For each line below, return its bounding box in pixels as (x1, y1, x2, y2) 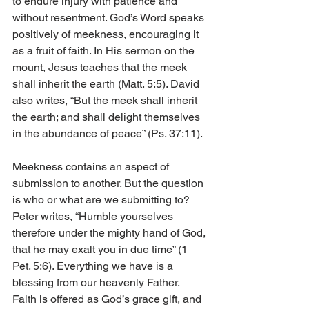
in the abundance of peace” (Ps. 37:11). (12, 127, 203, 141)
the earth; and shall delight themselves (12, 110, 203, 124)
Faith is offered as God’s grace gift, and (12, 292, 204, 306)
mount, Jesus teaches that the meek (12, 61, 190, 74)
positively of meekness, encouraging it (12, 28, 201, 41)
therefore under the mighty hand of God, (12, 226, 208, 240)
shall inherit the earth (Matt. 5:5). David (12, 77, 202, 91)
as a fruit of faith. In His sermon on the (12, 44, 197, 58)
